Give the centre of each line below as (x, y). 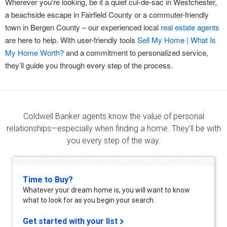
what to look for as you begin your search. (89, 200)
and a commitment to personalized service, (136, 52)
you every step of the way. (113, 140)
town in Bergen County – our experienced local (83, 27)
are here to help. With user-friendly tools (71, 40)
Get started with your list (70, 221)
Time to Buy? (48, 179)
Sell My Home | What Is (177, 40)
